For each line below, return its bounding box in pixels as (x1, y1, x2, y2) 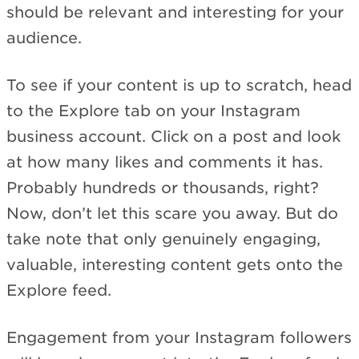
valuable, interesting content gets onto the (6, 256, 343, 275)
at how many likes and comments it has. (6, 153, 323, 172)
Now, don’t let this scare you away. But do (6, 204, 338, 224)
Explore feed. (6, 281, 111, 301)
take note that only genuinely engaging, (6, 230, 321, 249)
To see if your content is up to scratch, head (6, 76, 352, 95)
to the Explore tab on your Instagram (6, 102, 301, 121)
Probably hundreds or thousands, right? (6, 179, 319, 198)
